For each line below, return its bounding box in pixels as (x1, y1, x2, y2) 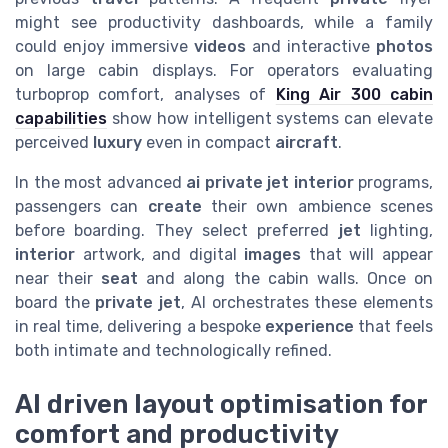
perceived (15, 133, 93, 153)
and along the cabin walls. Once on (138, 269, 434, 289)
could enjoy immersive (15, 37, 194, 57)
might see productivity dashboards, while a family (15, 13, 433, 33)
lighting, (360, 221, 434, 241)
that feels (353, 317, 433, 337)
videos (194, 37, 246, 57)
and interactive (246, 37, 376, 57)
